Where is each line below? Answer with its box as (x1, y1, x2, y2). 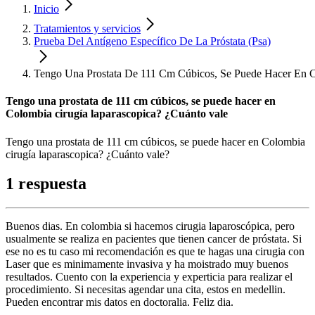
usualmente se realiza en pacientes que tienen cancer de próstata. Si (6, 233, 302, 245)
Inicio (34, 3, 59, 15)
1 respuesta (6, 174, 86, 193)
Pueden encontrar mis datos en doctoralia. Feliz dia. (6, 296, 233, 309)
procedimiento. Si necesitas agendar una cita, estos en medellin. (6, 283, 285, 296)
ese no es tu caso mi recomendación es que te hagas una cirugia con (6, 245, 304, 258)
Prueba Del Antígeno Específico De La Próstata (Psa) (34, 35, 271, 47)
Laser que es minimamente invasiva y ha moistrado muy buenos (6, 258, 288, 271)
